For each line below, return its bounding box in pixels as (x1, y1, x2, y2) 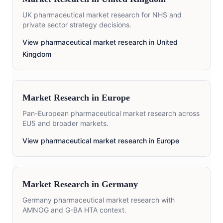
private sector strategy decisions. (22, 20, 131, 29)
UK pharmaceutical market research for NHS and (22, 10, 182, 19)
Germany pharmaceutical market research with (22, 196, 175, 205)
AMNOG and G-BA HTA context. (22, 206, 126, 215)
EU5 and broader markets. (22, 119, 109, 128)
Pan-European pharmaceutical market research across (22, 109, 200, 118)
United (156, 38, 178, 47)
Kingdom (22, 50, 51, 59)
